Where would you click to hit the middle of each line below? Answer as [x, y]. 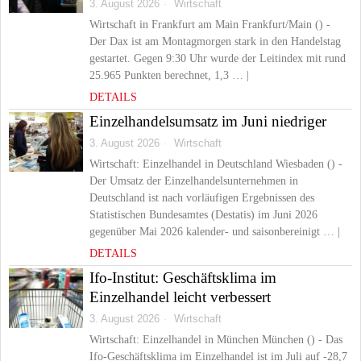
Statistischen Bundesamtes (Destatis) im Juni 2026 [203, 215]
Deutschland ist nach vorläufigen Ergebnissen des [202, 198]
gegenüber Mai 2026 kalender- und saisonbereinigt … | [215, 232]
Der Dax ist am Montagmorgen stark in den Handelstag [215, 41]
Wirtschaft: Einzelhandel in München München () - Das [216, 340]
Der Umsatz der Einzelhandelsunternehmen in [194, 181]
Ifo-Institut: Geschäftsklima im [183, 278]
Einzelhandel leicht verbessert [180, 297]
